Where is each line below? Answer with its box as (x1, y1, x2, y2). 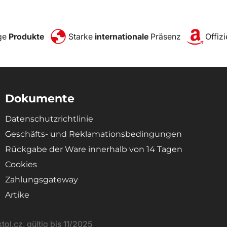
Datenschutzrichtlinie (5, 114, 93, 124)
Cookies (5, 160, 37, 169)
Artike (5, 190, 29, 200)
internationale (95, 31, 148, 42)
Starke (68, 31, 95, 42)
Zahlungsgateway (5, 175, 78, 184)
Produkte (9, 31, 44, 42)
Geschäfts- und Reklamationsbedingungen (5, 129, 182, 139)
